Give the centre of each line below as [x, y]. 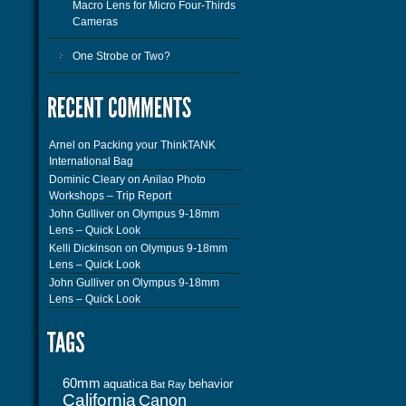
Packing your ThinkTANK [155, 145]
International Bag [91, 161]
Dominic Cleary [87, 179]
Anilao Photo [174, 179]
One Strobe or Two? [121, 56]
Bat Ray [168, 384]
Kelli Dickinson [86, 248]
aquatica [126, 384]
